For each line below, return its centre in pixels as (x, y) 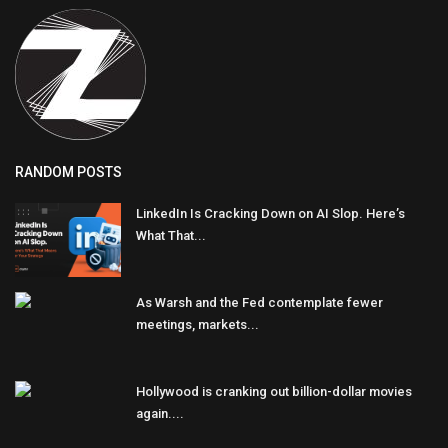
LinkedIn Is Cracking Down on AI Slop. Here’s (270, 213)
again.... (160, 413)
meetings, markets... (197, 324)
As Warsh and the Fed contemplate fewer (259, 302)
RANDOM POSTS (68, 171)
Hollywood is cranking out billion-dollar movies (274, 391)
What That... (171, 235)
